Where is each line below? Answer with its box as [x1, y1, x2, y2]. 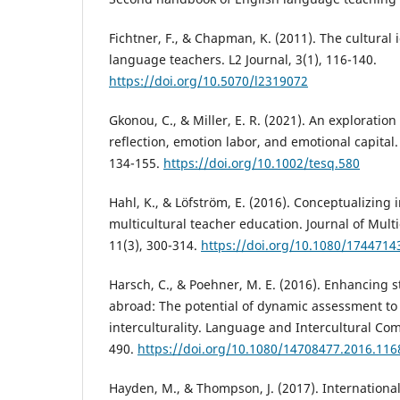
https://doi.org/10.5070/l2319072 [109, 71, 308, 89]
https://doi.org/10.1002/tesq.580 [163, 154, 360, 171]
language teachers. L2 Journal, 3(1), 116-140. [109, 50, 377, 68]
